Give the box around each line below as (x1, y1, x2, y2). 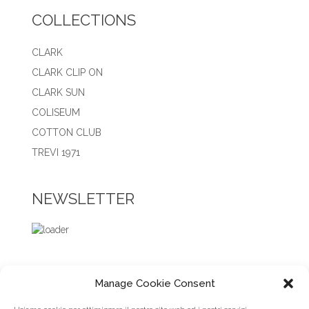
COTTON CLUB (32, 127, 101, 139)
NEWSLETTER (32, 190, 134, 208)
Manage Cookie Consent (94, 277, 215, 290)
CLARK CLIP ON (32, 67, 103, 79)
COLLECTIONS (32, 11, 136, 30)
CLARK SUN (32, 87, 85, 99)
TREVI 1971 (32, 147, 80, 159)
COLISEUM (32, 107, 80, 119)
